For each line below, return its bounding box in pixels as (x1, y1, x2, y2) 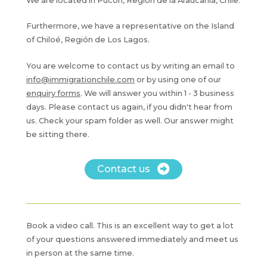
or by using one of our (135, 74, 221, 84)
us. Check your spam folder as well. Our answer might (26, 116, 234, 125)
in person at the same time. (26, 249, 134, 258)
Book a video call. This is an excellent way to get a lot (26, 221, 234, 231)
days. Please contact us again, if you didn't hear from (26, 102, 232, 111)
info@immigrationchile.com (26, 74, 135, 84)
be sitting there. (26, 129, 89, 139)
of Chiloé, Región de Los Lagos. (26, 35, 150, 45)
